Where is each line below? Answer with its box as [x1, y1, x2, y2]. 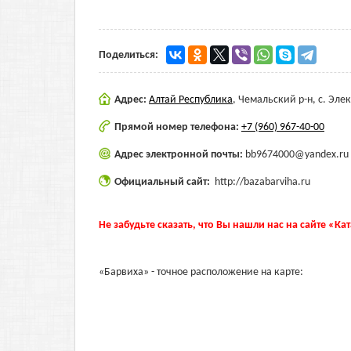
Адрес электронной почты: [114, 149, 245, 161]
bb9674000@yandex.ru [245, 149, 349, 161]
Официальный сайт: [114, 176, 212, 188]
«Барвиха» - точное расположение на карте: [99, 266, 303, 278]
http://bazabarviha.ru [215, 176, 310, 188]
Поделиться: [99, 49, 158, 61]
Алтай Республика [149, 94, 233, 106]
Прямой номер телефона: [114, 121, 241, 133]
